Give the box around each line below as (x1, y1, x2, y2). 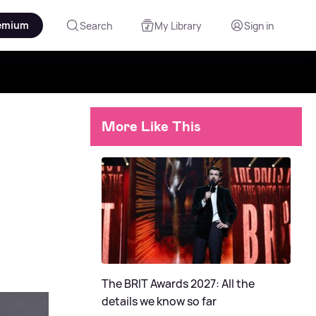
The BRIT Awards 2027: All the (102, 275, 255, 291)
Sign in (244, 18, 274, 32)
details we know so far (102, 293, 217, 309)
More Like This (102, 117, 201, 135)
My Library (154, 18, 202, 32)
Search (80, 18, 112, 32)
